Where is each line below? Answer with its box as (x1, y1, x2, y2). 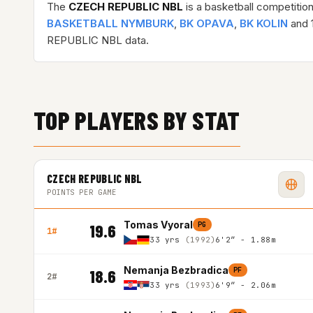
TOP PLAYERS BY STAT (34, 105, 240, 135)
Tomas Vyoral (124, 219, 193, 231)
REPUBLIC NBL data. (47, 34, 149, 47)
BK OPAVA (180, 17, 234, 30)
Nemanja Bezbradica (124, 264, 228, 276)
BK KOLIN (240, 17, 288, 30)
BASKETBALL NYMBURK (47, 17, 174, 30)
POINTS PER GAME (47, 187, 117, 197)
